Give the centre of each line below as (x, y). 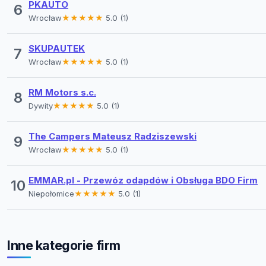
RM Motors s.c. (62, 92)
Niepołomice (51, 193)
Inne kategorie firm (64, 245)
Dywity (41, 105)
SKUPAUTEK (57, 48)
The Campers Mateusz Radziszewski (113, 136)
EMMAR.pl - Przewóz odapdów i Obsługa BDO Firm (143, 180)
